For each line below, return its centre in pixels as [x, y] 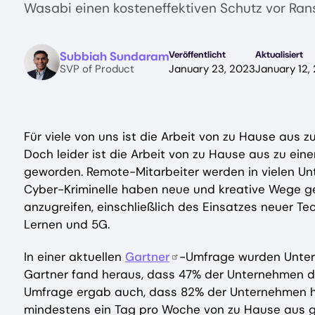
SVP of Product [97, 69]
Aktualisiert [279, 54]
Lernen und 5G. [67, 224]
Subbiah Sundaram [114, 56]
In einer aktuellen [75, 257]
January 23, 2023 [212, 69]
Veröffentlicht [197, 54]
